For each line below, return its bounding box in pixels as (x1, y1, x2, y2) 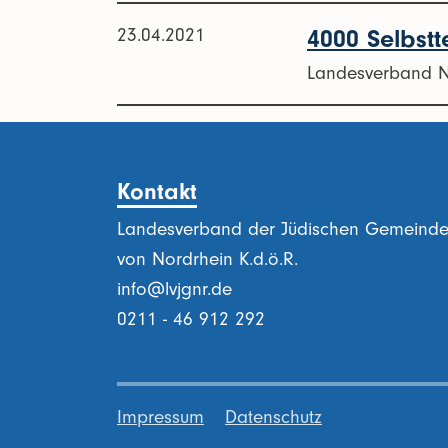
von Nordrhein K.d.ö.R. (117, 248, 298, 271)
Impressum (117, 406, 204, 429)
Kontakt (117, 178, 197, 206)
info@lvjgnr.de (117, 278, 232, 301)
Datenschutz (225, 406, 322, 429)
